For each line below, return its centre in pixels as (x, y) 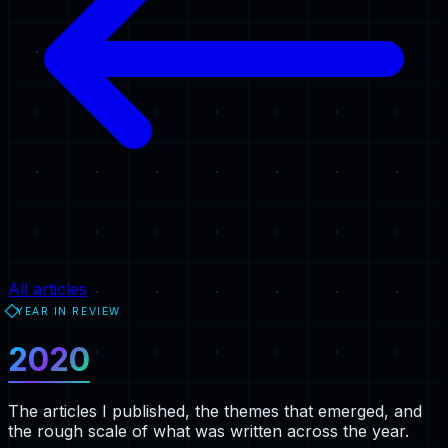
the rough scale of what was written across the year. (208, 430)
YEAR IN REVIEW (68, 311)
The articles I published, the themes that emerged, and (215, 410)
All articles (47, 289)
